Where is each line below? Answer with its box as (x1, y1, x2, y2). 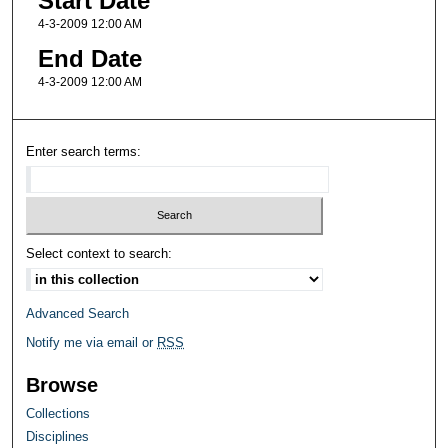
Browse (26, 374, 99, 397)
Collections (26, 406, 91, 422)
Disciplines (26, 429, 90, 445)
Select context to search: (26, 246, 173, 262)
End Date (37, 45, 142, 73)
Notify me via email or (26, 335, 158, 351)
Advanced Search (26, 306, 130, 322)
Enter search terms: (26, 143, 142, 159)
